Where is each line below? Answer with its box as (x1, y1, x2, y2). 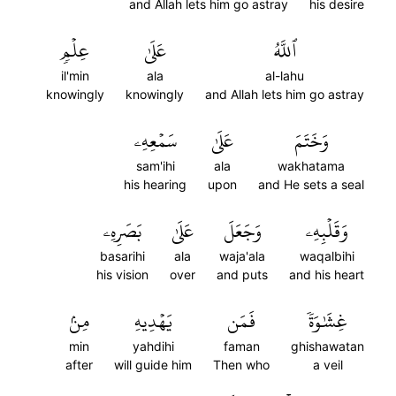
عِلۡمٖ (61, 32, 89, 69)
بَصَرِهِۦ (103, 212, 142, 249)
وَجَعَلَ (223, 212, 262, 249)
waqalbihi (299, 248, 354, 263)
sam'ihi (135, 158, 175, 173)
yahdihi (132, 339, 174, 354)
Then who (213, 357, 270, 372)
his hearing (124, 177, 187, 192)
